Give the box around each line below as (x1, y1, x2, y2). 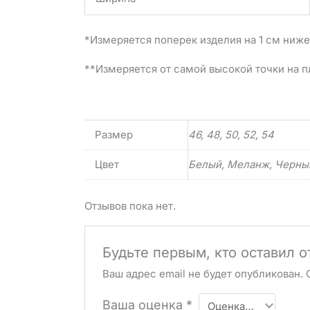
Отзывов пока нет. (84, 199, 176, 213)
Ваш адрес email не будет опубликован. (102, 267, 304, 281)
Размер (95, 128, 133, 142)
